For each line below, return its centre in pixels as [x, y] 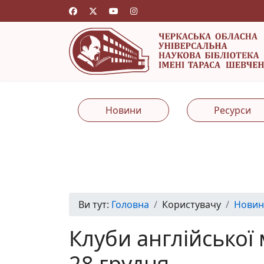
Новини [123, 110]
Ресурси [232, 110]
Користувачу [192, 204]
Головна [130, 204]
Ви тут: [95, 204]
